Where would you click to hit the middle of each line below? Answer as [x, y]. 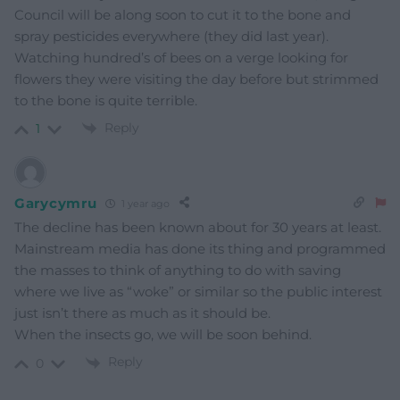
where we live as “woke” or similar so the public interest [198, 292]
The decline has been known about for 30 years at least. [198, 228]
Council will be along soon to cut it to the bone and [183, 15]
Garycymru [56, 203]
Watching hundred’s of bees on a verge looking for [181, 58]
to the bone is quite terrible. [106, 101]
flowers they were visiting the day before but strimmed [196, 79]
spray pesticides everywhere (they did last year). [171, 37]
